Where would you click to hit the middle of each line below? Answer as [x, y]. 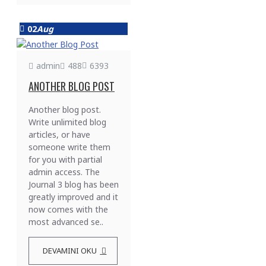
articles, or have [59, 134]
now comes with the [68, 209]
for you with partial [65, 159]
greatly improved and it [73, 197]
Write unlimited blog [67, 122]
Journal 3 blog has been [74, 184]
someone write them [69, 147]
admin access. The [64, 172]
